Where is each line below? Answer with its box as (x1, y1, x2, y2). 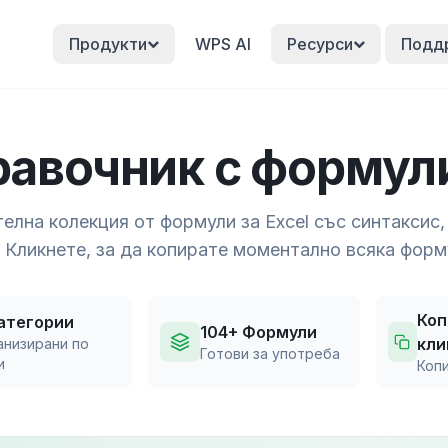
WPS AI (194, 34, 251, 54)
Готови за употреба (200, 345, 340, 362)
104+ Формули (200, 322, 317, 342)
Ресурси (286, 34, 353, 54)
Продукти (68, 34, 147, 54)
